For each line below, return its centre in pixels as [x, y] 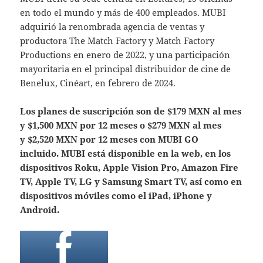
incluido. [40, 153]
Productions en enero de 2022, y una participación [125, 54]
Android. [40, 209]
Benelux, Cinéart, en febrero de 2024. [99, 82]
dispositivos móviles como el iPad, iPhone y [116, 195]
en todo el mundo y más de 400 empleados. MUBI [123, 12]
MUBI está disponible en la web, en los [145, 153]
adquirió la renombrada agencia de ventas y [112, 26]
